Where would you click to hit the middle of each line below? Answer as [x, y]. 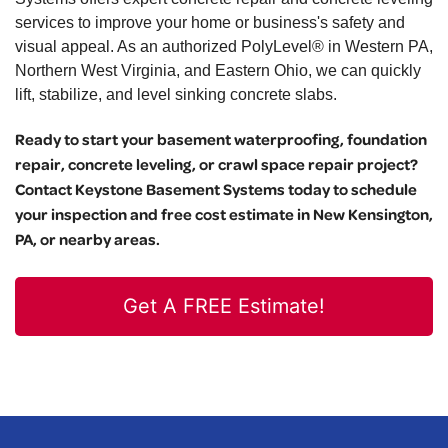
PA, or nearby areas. [87, 239]
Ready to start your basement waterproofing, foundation [221, 139]
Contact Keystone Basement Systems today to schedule [216, 189]
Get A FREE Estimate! [224, 306]
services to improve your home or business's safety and [210, 23]
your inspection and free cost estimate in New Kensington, [224, 214]
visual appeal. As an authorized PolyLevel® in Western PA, [224, 47]
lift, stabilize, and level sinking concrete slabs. [176, 95]
